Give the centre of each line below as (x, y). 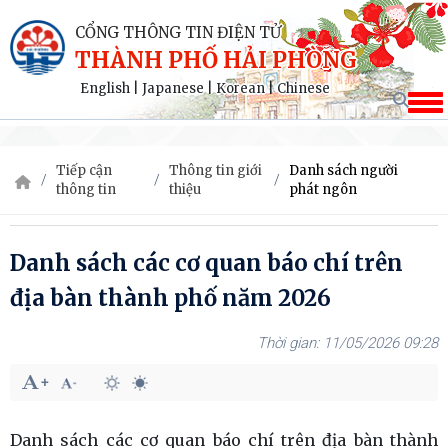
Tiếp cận (84, 170)
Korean (240, 88)
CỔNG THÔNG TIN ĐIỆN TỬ (178, 32)
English (105, 88)
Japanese (173, 88)
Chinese (303, 88)
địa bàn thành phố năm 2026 (170, 298)
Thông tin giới (216, 170)
